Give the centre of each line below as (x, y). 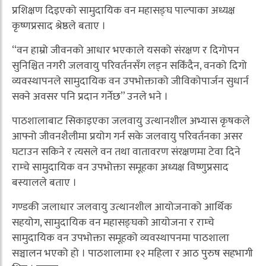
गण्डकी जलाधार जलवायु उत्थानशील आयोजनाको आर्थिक (122, 207)
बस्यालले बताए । (44, 183)
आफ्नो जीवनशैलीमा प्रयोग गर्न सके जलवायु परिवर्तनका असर (127, 136)
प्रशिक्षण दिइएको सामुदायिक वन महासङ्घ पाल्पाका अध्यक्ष (123, 10)
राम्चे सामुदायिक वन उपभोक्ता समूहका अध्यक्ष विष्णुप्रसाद (120, 167)
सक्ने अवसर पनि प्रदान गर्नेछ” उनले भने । (90, 96)
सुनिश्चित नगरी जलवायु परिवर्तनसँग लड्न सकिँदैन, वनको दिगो (129, 66)
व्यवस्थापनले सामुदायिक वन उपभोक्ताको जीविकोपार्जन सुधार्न (130, 81)
